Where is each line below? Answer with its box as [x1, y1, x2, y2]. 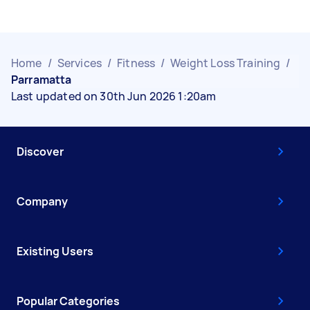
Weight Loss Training [170, 55, 281, 71]
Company [17, 193, 68, 209]
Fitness [117, 55, 156, 71]
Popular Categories [17, 293, 120, 309]
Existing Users [17, 243, 93, 259]
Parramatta [11, 71, 72, 87]
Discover [17, 143, 64, 159]
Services [57, 55, 102, 71]
